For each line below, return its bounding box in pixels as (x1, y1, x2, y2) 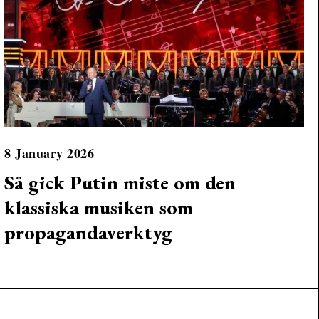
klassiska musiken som (4, 194, 194, 220)
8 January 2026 (4, 143, 95, 162)
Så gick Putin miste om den (4, 169, 236, 195)
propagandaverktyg (4, 219, 173, 245)
